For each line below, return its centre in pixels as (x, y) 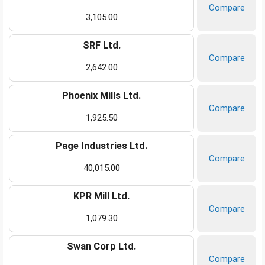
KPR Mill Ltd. (101, 196)
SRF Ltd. (101, 46)
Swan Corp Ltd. (101, 247)
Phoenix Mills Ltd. (101, 96)
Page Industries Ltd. (101, 146)
